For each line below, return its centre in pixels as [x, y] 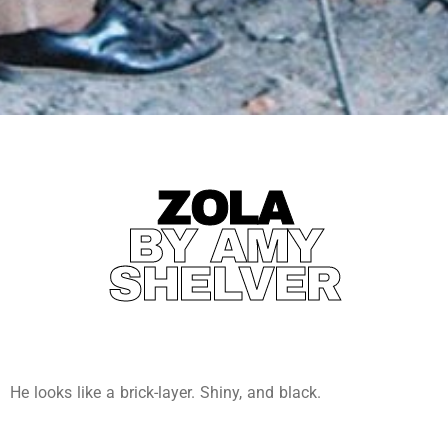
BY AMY [224, 246]
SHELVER [224, 284]
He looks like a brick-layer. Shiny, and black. [165, 393]
